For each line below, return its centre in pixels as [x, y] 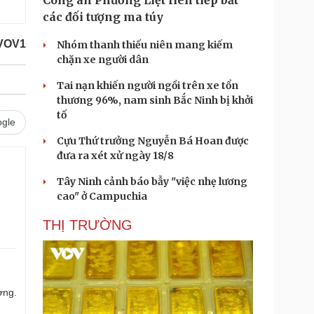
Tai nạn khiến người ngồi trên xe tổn [148, 86]
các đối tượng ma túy [103, 17]
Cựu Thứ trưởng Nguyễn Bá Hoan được [153, 141]
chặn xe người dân [103, 60]
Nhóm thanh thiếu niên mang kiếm [145, 45]
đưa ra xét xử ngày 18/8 [115, 156]
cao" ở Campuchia [102, 196]
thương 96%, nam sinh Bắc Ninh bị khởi [155, 100]
